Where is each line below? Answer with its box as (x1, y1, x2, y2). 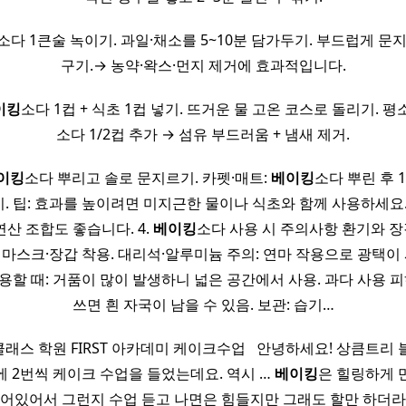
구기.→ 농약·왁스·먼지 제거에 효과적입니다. (60, 55, 346, 76)
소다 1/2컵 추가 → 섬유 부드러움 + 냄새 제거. (56, 124, 350, 145)
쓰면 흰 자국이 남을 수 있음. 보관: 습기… (72, 295, 334, 315)
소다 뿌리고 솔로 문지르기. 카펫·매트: (24, 168, 271, 188)
